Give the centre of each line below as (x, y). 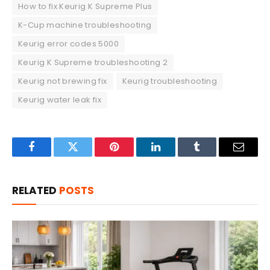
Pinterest (133, 156)
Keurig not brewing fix (63, 81)
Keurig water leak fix (60, 100)
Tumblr (212, 156)
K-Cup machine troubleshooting (85, 25)
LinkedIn (174, 156)
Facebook (52, 156)
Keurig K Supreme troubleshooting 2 (93, 63)
